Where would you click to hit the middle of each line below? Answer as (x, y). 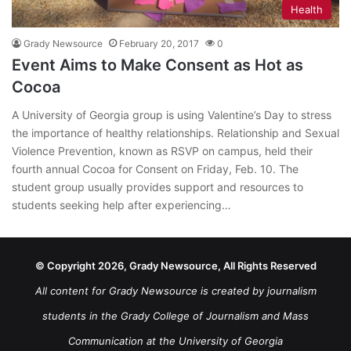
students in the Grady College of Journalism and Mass (175, 316)
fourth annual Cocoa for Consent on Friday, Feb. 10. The (155, 169)
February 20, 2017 (159, 44)
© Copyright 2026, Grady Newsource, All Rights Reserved (175, 266)
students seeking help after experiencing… (121, 205)
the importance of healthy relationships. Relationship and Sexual (175, 133)
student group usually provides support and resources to (157, 187)
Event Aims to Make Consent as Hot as (157, 65)
